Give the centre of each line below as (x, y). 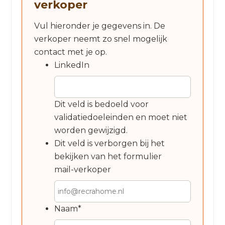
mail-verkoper (83, 170)
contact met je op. (71, 52)
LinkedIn (72, 65)
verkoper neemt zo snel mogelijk (101, 39)
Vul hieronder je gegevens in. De (100, 26)
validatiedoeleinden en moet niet (121, 118)
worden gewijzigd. (91, 131)
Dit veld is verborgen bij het (110, 144)
